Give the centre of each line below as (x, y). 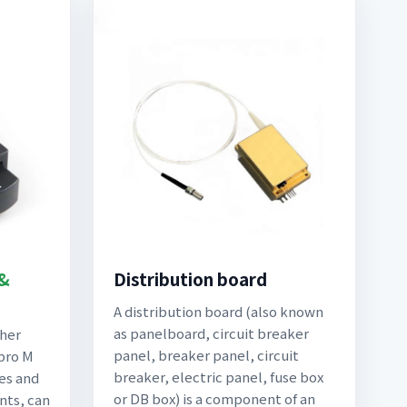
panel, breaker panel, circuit (206, 355)
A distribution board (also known (218, 311)
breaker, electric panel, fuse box (218, 377)
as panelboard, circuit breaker (211, 333)
